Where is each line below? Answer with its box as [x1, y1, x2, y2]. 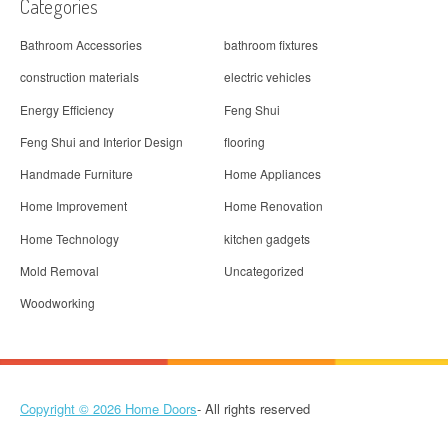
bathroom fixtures [224, 35, 318, 53]
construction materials [20, 68, 139, 86]
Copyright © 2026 [20, 399, 125, 419]
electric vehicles [224, 68, 311, 86]
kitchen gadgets [224, 229, 310, 247]
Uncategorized [224, 262, 304, 280]
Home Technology [20, 229, 119, 247]
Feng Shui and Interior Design [20, 132, 183, 150]
